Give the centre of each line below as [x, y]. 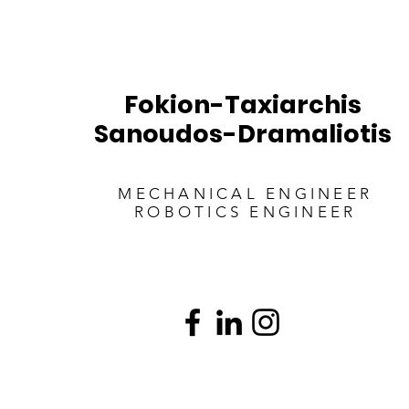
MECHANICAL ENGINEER [246, 194]
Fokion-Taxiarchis [246, 105]
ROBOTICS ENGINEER [246, 212]
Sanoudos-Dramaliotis [246, 134]
